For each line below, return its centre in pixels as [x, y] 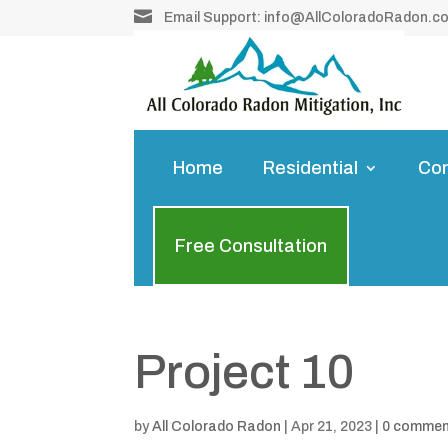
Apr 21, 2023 [332, 426]
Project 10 [244, 371]
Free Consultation [251, 245]
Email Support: [214, 17]
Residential [311, 167]
